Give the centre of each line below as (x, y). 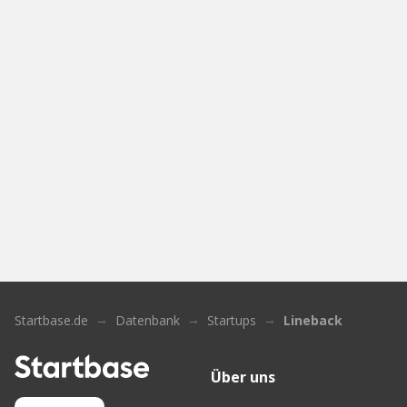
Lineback (313, 320)
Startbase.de (51, 320)
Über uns (243, 377)
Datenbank (148, 320)
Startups (232, 320)
